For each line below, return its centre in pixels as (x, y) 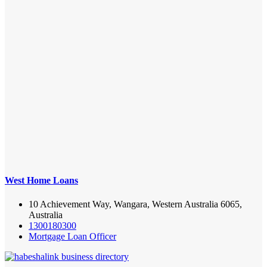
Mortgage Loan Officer (72, 236)
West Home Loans (41, 181)
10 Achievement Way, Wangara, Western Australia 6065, (135, 204)
